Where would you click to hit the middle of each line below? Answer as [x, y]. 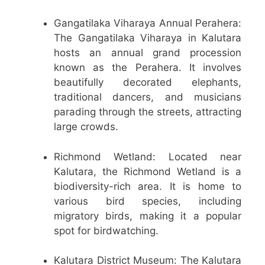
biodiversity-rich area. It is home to [148, 186]
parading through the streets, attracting [148, 112]
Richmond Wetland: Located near [148, 156]
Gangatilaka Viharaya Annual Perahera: [148, 23]
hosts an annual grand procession [148, 53]
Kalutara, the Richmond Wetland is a [148, 171]
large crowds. [86, 127]
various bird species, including [148, 201]
